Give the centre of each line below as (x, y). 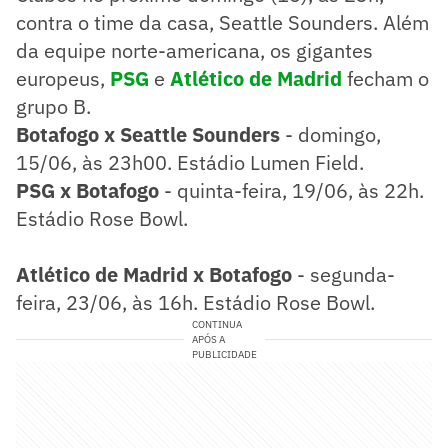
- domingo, (330, 134)
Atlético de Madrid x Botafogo (154, 274)
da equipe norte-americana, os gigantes (194, 50)
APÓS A (208, 339)
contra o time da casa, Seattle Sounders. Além (222, 22)
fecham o (385, 78)
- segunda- (343, 274)
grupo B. (53, 106)
